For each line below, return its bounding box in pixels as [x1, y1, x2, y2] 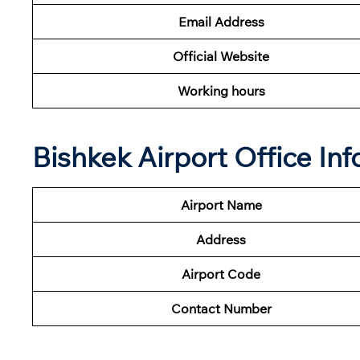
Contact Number [170, 300, 272, 317]
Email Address [178, 13, 264, 30]
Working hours [177, 82, 265, 99]
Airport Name [180, 196, 262, 213]
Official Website [173, 47, 269, 64]
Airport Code [182, 265, 260, 282]
